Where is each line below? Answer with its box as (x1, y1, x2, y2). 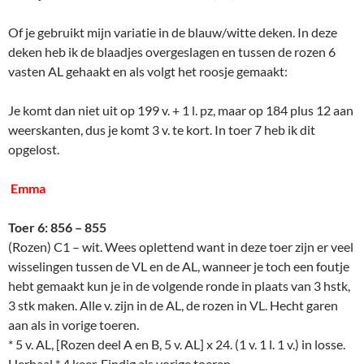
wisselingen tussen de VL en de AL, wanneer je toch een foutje (8, 258, 349, 275)
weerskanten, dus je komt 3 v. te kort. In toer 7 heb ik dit (8, 122, 315, 138)
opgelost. (8, 141, 59, 158)
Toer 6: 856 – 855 (8, 219, 106, 236)
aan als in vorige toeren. (8, 317, 139, 333)
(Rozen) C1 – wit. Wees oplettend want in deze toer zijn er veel (8, 239, 353, 255)
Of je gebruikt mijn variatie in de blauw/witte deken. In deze (8, 24, 337, 41)
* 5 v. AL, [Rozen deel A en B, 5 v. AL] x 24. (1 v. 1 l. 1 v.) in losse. (8, 336, 345, 353)
